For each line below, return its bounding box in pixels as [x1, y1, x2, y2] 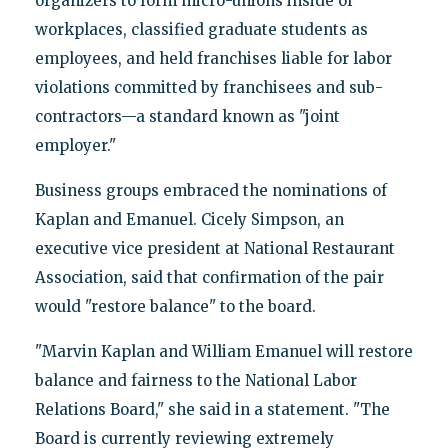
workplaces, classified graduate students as [34, 19, 368, 39]
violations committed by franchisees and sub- [34, 77, 383, 97]
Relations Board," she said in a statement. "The [34, 399, 390, 419]
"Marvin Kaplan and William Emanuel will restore [34, 341, 413, 361]
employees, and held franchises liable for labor [34, 48, 392, 68]
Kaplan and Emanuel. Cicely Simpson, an [34, 209, 344, 229]
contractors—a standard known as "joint [34, 106, 340, 126]
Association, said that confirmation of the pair [34, 267, 384, 287]
